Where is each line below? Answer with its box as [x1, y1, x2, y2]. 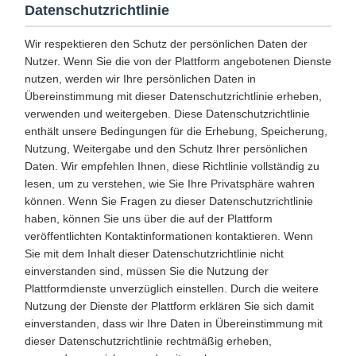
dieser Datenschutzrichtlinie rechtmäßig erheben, [25, 335, 272, 347]
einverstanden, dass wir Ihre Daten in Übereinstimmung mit [25, 317, 323, 330]
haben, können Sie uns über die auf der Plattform [25, 212, 273, 225]
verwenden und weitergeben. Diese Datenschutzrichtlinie [25, 107, 310, 120]
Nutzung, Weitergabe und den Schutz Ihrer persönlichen [25, 142, 308, 155]
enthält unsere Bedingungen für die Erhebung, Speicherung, [25, 125, 327, 137]
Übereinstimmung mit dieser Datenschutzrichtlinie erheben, [25, 90, 322, 103]
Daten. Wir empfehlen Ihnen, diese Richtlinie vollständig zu [25, 160, 319, 172]
